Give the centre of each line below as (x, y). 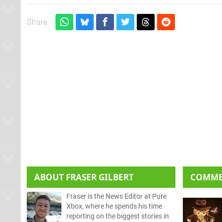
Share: (38, 22)
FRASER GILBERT (100, 177)
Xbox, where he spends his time (114, 206)
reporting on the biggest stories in (118, 216)
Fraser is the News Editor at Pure (116, 196)
